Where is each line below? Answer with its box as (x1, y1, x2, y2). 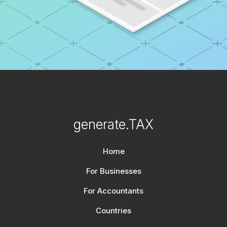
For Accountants (84, 186, 143, 196)
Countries (96, 206, 131, 216)
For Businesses (86, 166, 141, 176)
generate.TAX (73, 117, 154, 133)
